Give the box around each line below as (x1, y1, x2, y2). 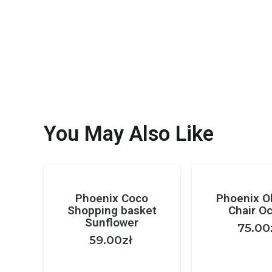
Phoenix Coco (75, 191, 149, 205)
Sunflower (85, 215, 139, 229)
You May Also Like (44, 121, 214, 146)
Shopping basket (67, 203, 157, 217)
